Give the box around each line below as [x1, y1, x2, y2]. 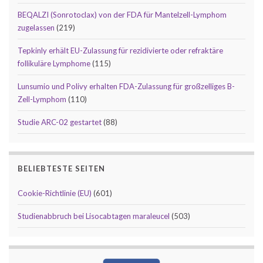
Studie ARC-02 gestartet [18, 117, 102, 127]
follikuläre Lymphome [18, 58, 90, 68]
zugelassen [18, 22, 55, 32]
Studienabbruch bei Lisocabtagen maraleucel [18, 211, 170, 221]
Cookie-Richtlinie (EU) [18, 188, 92, 198]
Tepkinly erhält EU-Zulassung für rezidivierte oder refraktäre [18, 45, 223, 55]
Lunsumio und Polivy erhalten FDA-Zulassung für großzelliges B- [18, 81, 235, 91]
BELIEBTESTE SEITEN [18, 163, 105, 173]
